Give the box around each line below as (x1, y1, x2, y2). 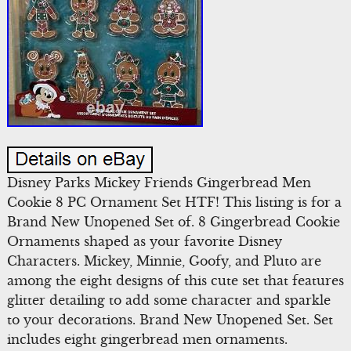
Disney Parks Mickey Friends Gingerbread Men (6, 175, 311, 191)
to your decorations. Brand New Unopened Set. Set (6, 312, 333, 328)
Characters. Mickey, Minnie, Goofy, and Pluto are (6, 253, 321, 270)
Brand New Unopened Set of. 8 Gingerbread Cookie (6, 214, 340, 230)
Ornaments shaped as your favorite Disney (6, 233, 282, 250)
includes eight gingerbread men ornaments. (6, 331, 288, 348)
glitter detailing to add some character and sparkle (6, 292, 331, 309)
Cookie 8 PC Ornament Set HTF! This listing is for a (6, 194, 342, 211)
